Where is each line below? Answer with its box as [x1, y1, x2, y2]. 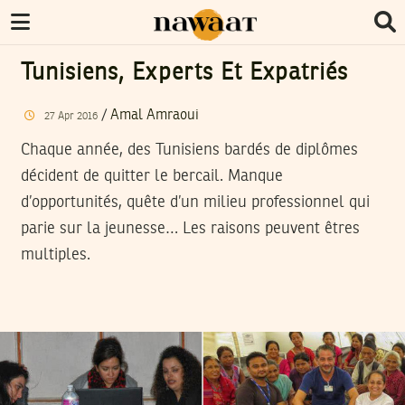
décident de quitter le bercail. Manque [21, 167, 283, 184]
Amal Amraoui [109, 108, 199, 123]
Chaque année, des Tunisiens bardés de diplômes [21, 141, 358, 158]
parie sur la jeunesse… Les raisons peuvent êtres [21, 220, 360, 237]
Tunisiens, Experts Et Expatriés [21, 61, 349, 85]
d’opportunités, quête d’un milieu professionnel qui [21, 193, 370, 211]
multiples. [21, 246, 90, 263]
